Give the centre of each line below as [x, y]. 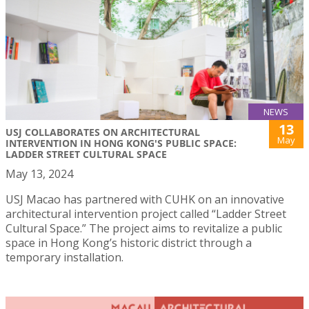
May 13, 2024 [39, 174]
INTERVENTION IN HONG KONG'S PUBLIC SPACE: [121, 143]
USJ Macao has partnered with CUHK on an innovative [145, 200]
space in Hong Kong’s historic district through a [129, 243]
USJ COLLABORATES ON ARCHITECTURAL [103, 132]
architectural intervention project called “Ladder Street [146, 214]
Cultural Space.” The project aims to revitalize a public [144, 229]
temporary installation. [64, 258]
